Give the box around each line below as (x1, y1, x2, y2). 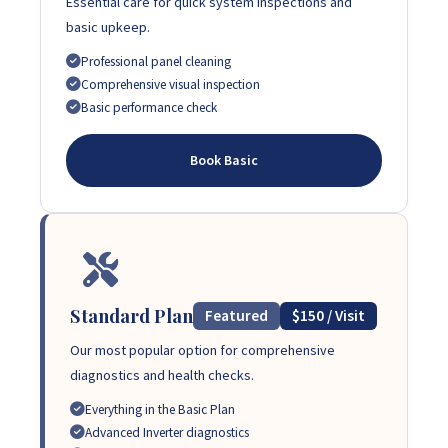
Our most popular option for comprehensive (70, 340, 335, 359)
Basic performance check (81, 98, 217, 116)
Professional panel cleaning (81, 52, 231, 70)
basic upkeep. (66, 17, 150, 36)
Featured (205, 305, 268, 325)
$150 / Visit (292, 305, 365, 325)
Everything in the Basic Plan (85, 400, 235, 418)
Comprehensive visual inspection (81, 75, 260, 93)
